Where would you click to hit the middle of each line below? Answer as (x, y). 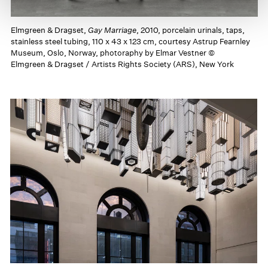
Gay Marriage (112, 30)
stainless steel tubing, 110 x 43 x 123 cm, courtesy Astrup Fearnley (130, 41)
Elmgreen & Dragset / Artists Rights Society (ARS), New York (122, 64)
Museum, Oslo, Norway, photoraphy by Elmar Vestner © (112, 53)
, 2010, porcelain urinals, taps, (190, 30)
